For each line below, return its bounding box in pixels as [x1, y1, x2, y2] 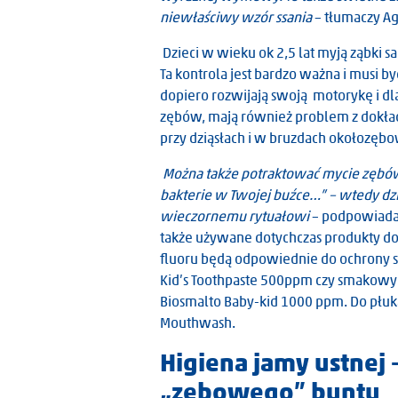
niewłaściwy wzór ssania [160, 9, 314, 26]
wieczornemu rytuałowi [160, 208, 312, 225]
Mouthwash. [160, 314, 235, 331]
